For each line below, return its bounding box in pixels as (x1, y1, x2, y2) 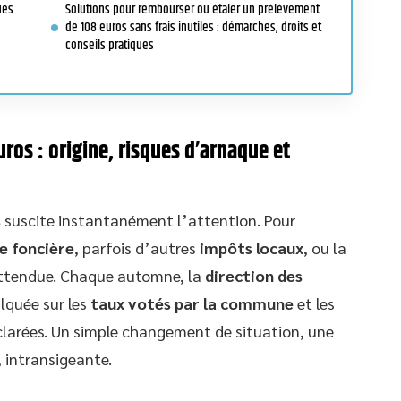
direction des (205, 265, 303, 286)
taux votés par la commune (90, 293, 294, 313)
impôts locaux (200, 237, 303, 258)
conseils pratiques (65, 35, 154, 55)
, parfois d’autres (74, 237, 200, 258)
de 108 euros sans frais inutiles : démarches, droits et (65, 17, 321, 38)
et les (294, 293, 335, 313)
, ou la (303, 237, 346, 258)
